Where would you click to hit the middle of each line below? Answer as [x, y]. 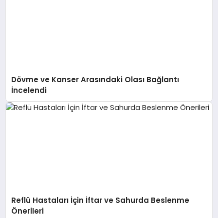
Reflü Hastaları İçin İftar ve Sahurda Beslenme [100, 200]
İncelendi [29, 90]
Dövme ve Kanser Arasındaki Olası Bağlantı [95, 79]
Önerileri [28, 211]
